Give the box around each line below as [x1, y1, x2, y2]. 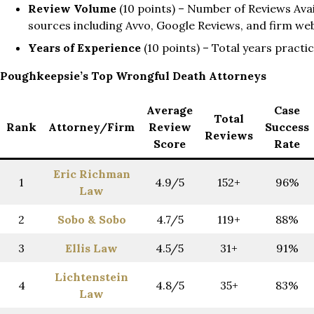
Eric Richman [53, 167, 130, 182]
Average [146, 103, 193, 118]
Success [265, 120, 309, 135]
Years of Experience [28, 41, 141, 55]
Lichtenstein [55, 270, 128, 285]
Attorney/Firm [48, 120, 135, 135]
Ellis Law [65, 241, 118, 256]
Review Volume [28, 1, 116, 16]
